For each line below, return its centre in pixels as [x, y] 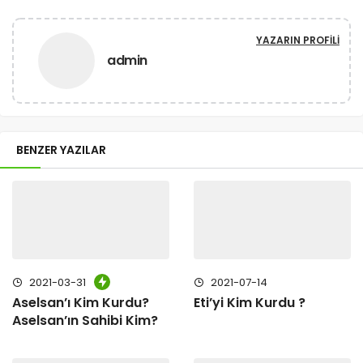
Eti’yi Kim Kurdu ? [250, 302]
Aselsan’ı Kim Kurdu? [81, 302]
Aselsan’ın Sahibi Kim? [85, 320]
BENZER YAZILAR [61, 149]
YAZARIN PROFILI [298, 40]
